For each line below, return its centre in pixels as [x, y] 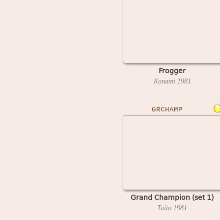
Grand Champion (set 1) [172, 197]
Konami [165, 81]
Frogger [172, 70]
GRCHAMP [167, 110]
